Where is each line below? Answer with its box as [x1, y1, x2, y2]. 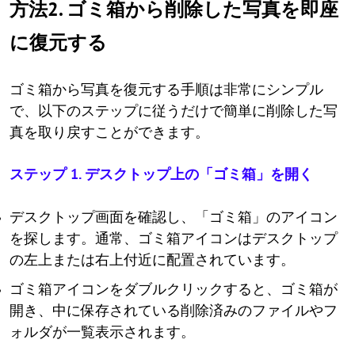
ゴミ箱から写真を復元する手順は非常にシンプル [10, 80, 323, 99]
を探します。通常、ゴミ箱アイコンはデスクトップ [10, 229, 338, 248]
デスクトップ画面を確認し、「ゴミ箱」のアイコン [10, 208, 338, 227]
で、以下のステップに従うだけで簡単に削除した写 [10, 101, 338, 120]
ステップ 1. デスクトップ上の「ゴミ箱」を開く [10, 165, 313, 184]
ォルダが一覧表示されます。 [10, 323, 195, 342]
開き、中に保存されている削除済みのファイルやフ [10, 301, 338, 320]
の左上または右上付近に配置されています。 [10, 250, 295, 269]
